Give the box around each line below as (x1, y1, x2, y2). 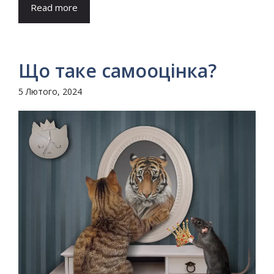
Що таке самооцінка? (18, 58, 217, 84)
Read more (31, 1, 78, 14)
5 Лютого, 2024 (18, 86, 82, 98)
